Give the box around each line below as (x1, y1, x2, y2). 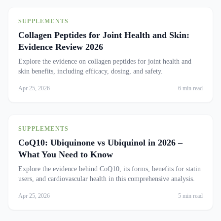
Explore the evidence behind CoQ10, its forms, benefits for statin (18, 165, 201, 173)
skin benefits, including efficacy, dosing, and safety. (18, 68, 163, 75)
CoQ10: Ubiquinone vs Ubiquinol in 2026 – (18, 138, 183, 147)
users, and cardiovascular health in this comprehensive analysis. (18, 175, 195, 183)
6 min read (178, 85, 203, 92)
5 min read (178, 192, 203, 199)
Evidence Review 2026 (18, 42, 103, 52)
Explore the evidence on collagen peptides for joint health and (18, 58, 191, 65)
